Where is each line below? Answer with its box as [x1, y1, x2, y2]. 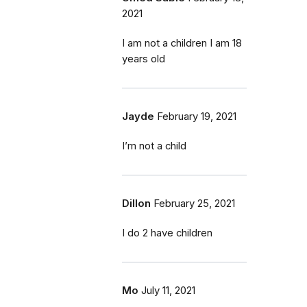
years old [122, 52, 165, 65]
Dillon [122, 197, 151, 210]
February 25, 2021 [153, 197, 235, 210]
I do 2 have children [122, 226, 212, 239]
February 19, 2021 [157, 110, 236, 123]
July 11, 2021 [141, 284, 195, 297]
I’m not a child [122, 139, 186, 152]
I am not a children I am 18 [122, 36, 242, 49]
